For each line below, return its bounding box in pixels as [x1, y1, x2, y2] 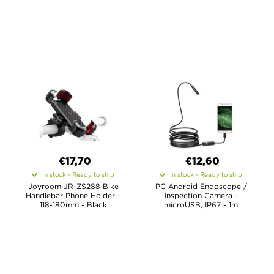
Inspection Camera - [164, 191, 238, 199]
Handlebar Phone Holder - [26, 191, 120, 199]
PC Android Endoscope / [155, 182, 247, 190]
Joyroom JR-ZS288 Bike [28, 182, 119, 190]
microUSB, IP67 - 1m [164, 201, 238, 209]
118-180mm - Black [39, 201, 107, 209]
